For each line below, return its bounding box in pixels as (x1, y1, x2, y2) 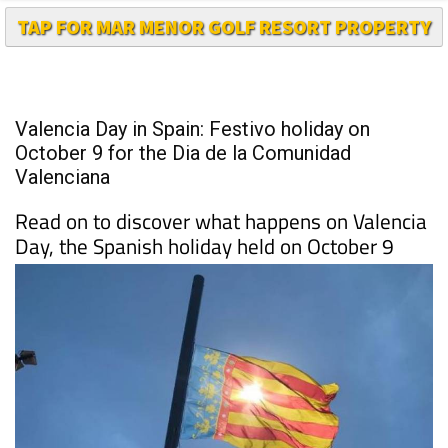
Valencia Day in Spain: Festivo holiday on (15, 116, 370, 141)
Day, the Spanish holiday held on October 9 (15, 229, 394, 262)
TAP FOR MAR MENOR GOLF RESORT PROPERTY (17, 13, 431, 39)
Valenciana (15, 164, 110, 189)
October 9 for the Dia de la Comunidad (15, 140, 351, 165)
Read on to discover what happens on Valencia (15, 204, 427, 237)
